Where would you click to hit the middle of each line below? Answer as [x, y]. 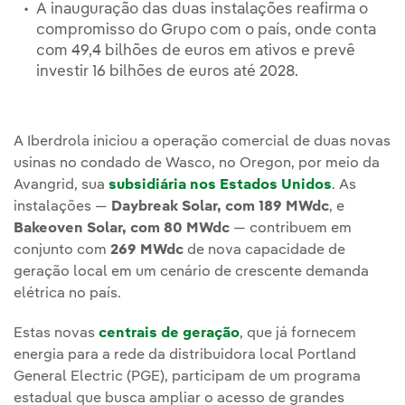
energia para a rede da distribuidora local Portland [185, 356]
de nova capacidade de [264, 251]
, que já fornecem [298, 334]
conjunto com [62, 251]
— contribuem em [291, 229]
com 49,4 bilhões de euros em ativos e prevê [196, 52]
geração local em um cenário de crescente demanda [191, 273]
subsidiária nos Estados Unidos [220, 186]
